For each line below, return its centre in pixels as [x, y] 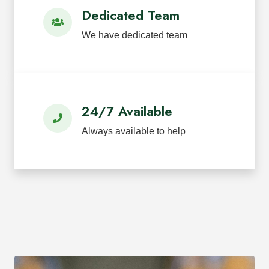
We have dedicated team [134, 35]
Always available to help [134, 131]
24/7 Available [127, 111]
